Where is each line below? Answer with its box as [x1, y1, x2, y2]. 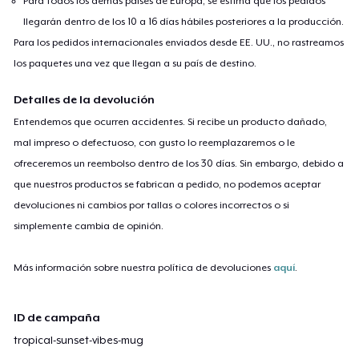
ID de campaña [14, 310, 101, 324]
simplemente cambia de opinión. [14, 220, 164, 232]
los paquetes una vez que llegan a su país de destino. [14, 57, 257, 69]
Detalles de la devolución [14, 92, 155, 106]
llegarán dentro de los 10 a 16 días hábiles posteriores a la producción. [23, 15, 345, 27]
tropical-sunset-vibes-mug [14, 333, 144, 346]
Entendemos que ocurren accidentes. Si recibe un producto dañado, [14, 115, 328, 127]
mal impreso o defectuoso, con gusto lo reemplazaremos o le [14, 136, 296, 148]
